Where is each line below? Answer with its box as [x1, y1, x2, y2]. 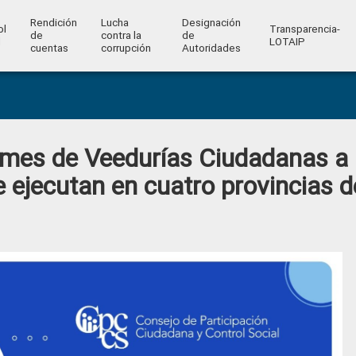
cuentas [29, 42, 68, 54]
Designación [181, 17, 241, 29]
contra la [100, 29, 141, 41]
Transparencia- [269, 23, 340, 35]
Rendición [29, 17, 77, 29]
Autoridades [181, 42, 241, 54]
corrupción [100, 42, 151, 54]
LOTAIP [269, 36, 305, 48]
